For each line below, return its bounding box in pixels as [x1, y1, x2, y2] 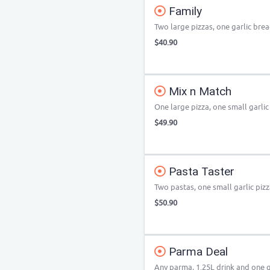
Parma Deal [166, 245, 228, 259]
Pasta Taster [166, 165, 234, 178]
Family [166, 4, 202, 18]
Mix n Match [166, 84, 231, 98]
